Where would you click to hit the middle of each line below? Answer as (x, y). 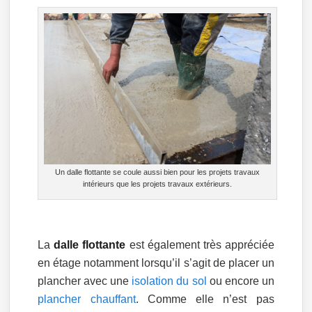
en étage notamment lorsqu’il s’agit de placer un (156, 263)
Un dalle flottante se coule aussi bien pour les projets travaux (158, 172)
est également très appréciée (200, 245)
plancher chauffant (87, 299)
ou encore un (240, 281)
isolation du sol (169, 281)
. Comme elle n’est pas (205, 299)
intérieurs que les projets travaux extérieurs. (158, 184)
